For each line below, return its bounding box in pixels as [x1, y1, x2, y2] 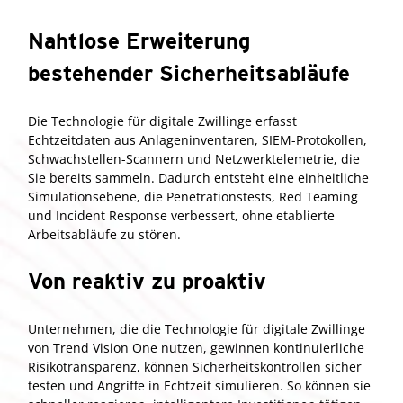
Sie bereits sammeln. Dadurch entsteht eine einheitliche [28, 168, 369, 186]
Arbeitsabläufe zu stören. [28, 225, 181, 243]
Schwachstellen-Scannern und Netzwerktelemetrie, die [28, 149, 360, 167]
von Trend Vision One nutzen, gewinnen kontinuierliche [28, 338, 364, 356]
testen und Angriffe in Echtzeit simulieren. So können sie [28, 376, 371, 394]
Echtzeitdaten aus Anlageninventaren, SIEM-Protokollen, [28, 130, 367, 148]
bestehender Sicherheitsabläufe [28, 59, 350, 86]
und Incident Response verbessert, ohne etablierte [28, 206, 335, 224]
